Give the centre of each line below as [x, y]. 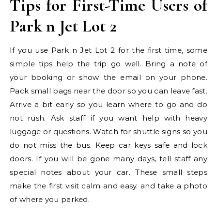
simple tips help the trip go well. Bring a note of [108, 64]
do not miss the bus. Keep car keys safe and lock [108, 145]
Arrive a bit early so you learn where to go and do [108, 104]
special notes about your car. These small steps [108, 172]
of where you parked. [50, 199]
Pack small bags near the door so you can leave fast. [108, 91]
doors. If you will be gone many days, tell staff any [108, 159]
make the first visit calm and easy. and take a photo [108, 186]
